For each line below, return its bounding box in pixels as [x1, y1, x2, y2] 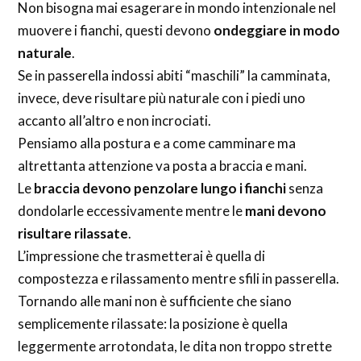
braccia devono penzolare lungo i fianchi [34, 179, 287, 197]
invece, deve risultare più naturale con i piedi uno [18, 89, 306, 106]
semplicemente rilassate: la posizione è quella [18, 314, 288, 332]
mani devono [245, 201, 327, 219]
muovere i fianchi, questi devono [18, 21, 214, 39]
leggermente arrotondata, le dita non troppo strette [18, 337, 333, 355]
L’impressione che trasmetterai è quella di [18, 247, 266, 264]
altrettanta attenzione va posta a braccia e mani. [18, 156, 308, 174]
